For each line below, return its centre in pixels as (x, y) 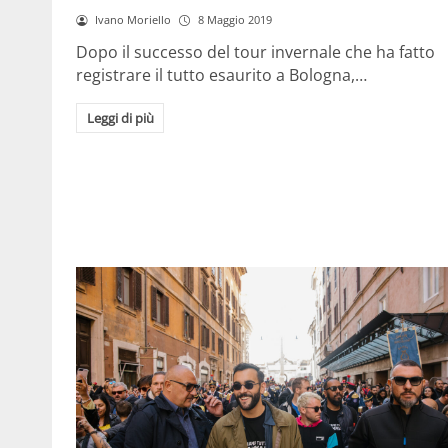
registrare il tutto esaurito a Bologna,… (221, 75)
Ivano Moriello (132, 20)
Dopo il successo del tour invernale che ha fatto (255, 52)
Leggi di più (120, 117)
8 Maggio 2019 (234, 20)
